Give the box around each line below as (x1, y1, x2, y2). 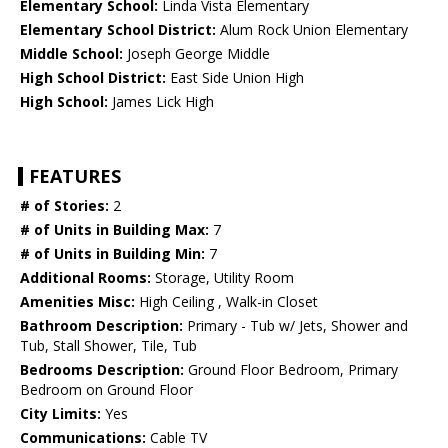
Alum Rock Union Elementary (216, 20, 408, 40)
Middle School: (20, 44, 123, 64)
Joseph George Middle (123, 44, 270, 64)
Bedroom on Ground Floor (20, 380, 193, 400)
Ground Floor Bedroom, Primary (184, 360, 398, 380)
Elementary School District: (20, 20, 216, 40)
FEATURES (29, 164, 121, 189)
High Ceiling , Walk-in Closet (135, 292, 318, 312)
